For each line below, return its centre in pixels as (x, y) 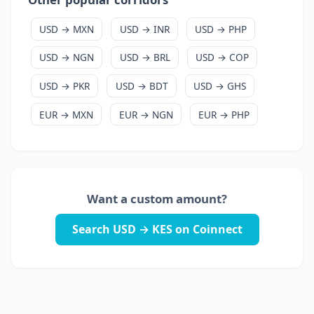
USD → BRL (145, 57)
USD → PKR (65, 86)
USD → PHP (220, 29)
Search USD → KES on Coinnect (157, 229)
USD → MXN (67, 29)
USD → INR (144, 29)
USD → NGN (67, 57)
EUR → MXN (67, 114)
